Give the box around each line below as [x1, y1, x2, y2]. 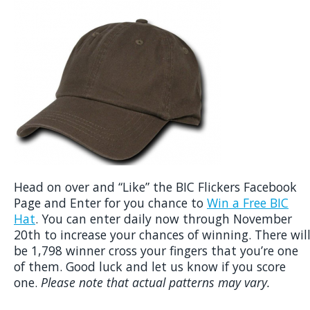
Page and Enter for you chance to [14, 194, 207, 211]
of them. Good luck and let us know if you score [14, 258, 286, 275]
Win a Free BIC [207, 194, 289, 211]
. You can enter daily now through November [35, 210, 292, 227]
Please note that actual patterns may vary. [41, 274, 270, 291]
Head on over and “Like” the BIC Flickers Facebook [14, 179, 297, 195]
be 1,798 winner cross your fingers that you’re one [14, 242, 298, 259]
